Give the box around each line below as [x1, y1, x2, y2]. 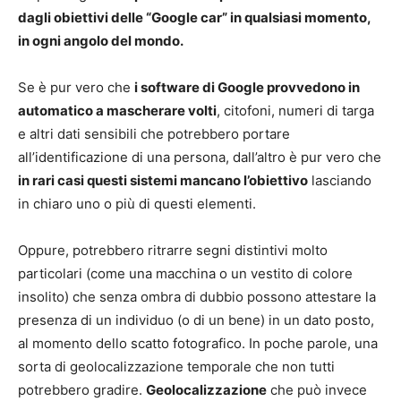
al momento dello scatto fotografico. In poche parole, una [18, 334, 378, 352]
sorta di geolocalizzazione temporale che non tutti [18, 357, 335, 375]
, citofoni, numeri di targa [217, 101, 374, 119]
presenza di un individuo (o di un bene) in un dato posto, [18, 311, 374, 328]
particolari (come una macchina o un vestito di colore [18, 264, 353, 282]
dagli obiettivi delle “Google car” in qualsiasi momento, [18, 8, 371, 26]
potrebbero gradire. [18, 380, 146, 398]
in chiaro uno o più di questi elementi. [18, 194, 256, 212]
